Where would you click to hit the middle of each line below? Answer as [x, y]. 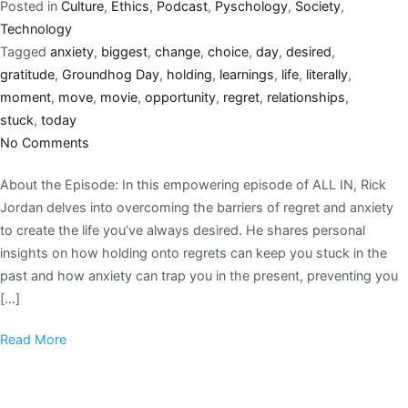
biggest [124, 51]
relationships [306, 97]
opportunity [180, 97]
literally [327, 74]
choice [228, 51]
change [178, 51]
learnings [247, 74]
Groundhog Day [111, 74]
